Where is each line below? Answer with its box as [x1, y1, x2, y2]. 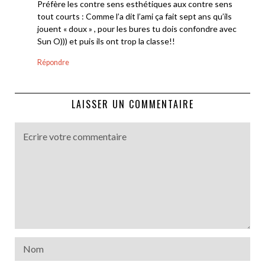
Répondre [37, 58, 69, 67]
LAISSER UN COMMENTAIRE [71, 97, 194, 112]
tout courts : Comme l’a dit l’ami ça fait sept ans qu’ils [37, 11, 232, 22]
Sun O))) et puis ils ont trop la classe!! [37, 36, 175, 47]
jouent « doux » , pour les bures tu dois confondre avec [37, 24, 237, 34]
